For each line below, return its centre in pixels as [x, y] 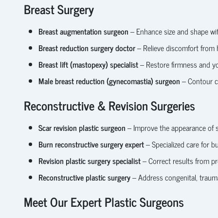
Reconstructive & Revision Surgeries [109, 105]
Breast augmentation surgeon [83, 31]
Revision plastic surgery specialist [89, 160]
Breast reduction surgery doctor [87, 47]
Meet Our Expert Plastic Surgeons [104, 201]
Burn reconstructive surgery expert [91, 144]
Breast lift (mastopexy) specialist [88, 64]
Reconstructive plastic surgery [84, 177]
